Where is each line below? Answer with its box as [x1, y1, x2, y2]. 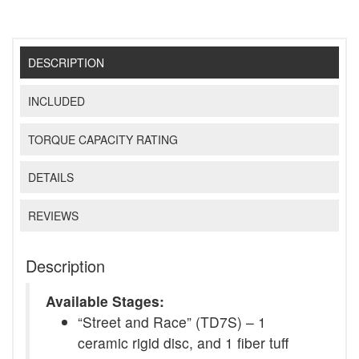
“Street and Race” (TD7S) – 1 [78, 311, 266, 332]
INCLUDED [28, 92, 86, 109]
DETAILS [28, 169, 75, 186]
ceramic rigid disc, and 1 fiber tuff [78, 332, 288, 353]
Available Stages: [46, 290, 164, 311]
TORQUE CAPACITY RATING [28, 131, 179, 147]
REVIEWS [28, 208, 79, 224]
